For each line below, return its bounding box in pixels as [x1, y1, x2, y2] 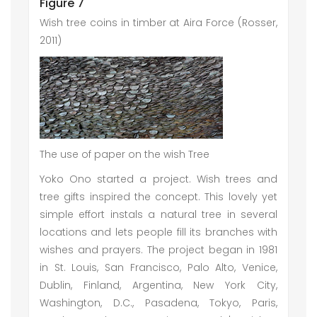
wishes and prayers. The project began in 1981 [40, 243, 277, 257]
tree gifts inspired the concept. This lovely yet [40, 190, 277, 204]
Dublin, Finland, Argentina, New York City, [40, 278, 277, 292]
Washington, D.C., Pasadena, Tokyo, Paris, [40, 296, 277, 310]
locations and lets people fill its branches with [40, 225, 277, 239]
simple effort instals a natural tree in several [40, 207, 277, 221]
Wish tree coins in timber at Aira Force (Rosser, [40, 16, 277, 30]
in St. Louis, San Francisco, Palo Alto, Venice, [40, 260, 277, 275]
